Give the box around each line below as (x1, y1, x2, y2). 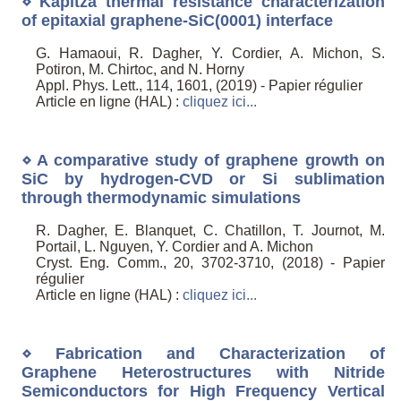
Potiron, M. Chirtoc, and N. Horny (35, 62, 244, 78)
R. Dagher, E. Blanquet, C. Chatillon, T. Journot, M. (35, 223, 385, 239)
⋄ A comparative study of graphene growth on (21, 150, 385, 169)
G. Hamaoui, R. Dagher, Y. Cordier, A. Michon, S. (35, 46, 385, 62)
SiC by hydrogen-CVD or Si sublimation (21, 169, 385, 188)
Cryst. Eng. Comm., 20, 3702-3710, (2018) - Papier (35, 255, 385, 271)
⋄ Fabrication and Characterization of (21, 344, 385, 363)
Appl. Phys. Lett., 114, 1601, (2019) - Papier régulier (35, 78, 363, 94)
